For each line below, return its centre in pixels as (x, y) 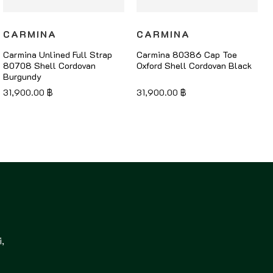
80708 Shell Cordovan (49, 65)
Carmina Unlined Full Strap (57, 54)
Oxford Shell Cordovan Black (194, 65)
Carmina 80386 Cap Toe (186, 54)
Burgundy (22, 76)
